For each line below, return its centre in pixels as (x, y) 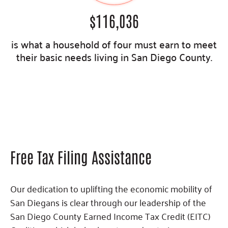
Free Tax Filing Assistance (81, 156)
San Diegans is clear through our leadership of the (108, 202)
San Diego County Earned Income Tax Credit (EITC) (110, 216)
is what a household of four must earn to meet (114, 44)
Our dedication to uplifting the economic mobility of (111, 188)
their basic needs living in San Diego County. (114, 56)
